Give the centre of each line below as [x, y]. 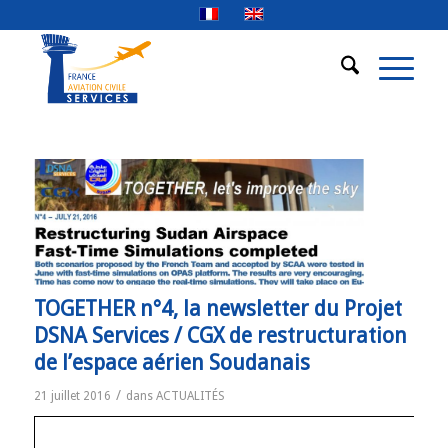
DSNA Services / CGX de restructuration [220, 335]
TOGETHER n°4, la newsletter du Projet [217, 308]
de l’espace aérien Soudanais [171, 362]
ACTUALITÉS [190, 395]
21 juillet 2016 [72, 395]
